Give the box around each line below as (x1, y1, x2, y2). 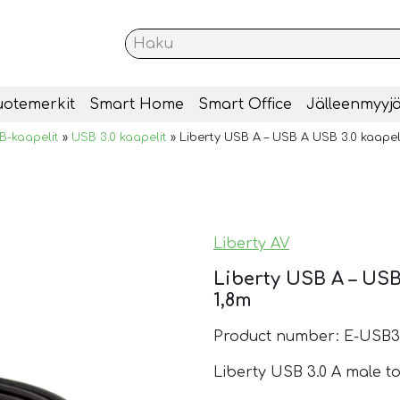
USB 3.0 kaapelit (71, 131, 167, 145)
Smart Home (88, 96, 184, 113)
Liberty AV (213, 236, 289, 253)
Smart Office (197, 96, 292, 113)
